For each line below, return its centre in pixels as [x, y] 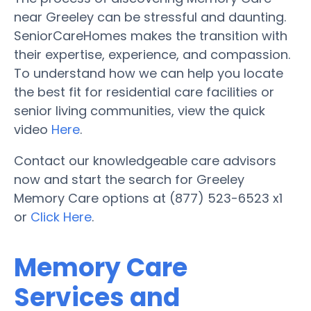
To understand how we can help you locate [149, 73]
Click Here [61, 217]
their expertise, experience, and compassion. [152, 54]
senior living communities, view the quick [140, 110]
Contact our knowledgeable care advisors [145, 160]
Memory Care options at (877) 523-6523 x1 [148, 198]
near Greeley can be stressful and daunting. [150, 17]
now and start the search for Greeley [129, 179]
